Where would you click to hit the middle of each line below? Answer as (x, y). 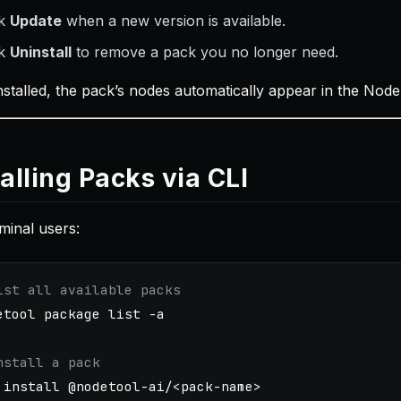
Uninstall (41, 52)
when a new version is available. (174, 21)
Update (36, 21)
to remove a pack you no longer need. (205, 52)
